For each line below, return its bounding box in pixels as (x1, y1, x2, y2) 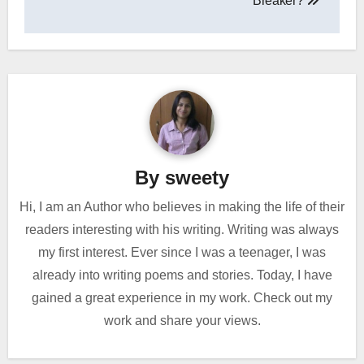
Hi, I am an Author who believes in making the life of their (19, 199, 344, 214)
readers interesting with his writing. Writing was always (25, 222, 339, 236)
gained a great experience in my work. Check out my (32, 290, 332, 305)
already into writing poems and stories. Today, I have (32, 267, 332, 282)
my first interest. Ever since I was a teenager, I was (38, 245, 326, 259)
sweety (165, 167, 229, 189)
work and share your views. (103, 313, 261, 327)
